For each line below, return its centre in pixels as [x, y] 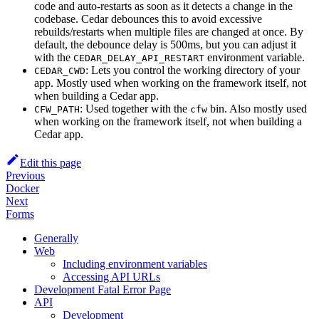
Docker [22, 189]
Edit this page [51, 163]
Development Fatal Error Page [103, 290]
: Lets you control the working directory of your [193, 70]
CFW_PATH [57, 110]
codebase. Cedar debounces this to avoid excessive [148, 19]
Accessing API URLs [111, 277]
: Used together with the [135, 109]
